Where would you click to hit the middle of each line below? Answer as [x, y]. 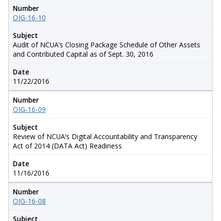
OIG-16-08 [29, 201]
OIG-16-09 [29, 109]
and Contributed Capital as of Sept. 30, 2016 [83, 54]
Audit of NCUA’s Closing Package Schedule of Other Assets [106, 44]
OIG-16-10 [29, 17]
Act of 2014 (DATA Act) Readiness [67, 146]
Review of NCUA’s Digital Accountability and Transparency [105, 136]
